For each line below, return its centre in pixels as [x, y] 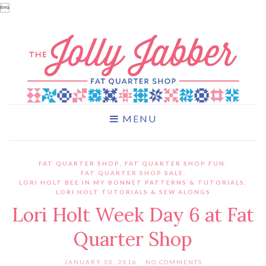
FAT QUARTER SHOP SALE [132, 173]
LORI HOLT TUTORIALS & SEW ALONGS [133, 192]
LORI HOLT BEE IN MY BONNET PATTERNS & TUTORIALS [132, 183]
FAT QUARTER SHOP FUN [175, 164]
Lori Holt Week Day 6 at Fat [133, 215]
